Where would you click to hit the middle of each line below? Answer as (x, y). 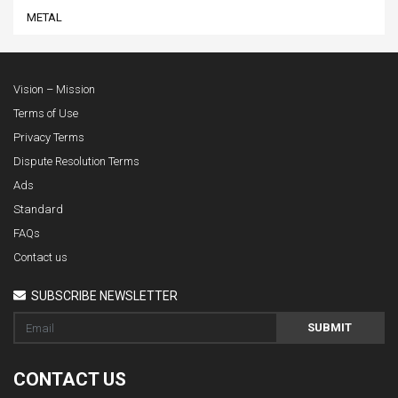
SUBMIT (330, 328)
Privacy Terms (49, 138)
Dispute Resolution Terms (76, 162)
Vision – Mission (54, 90)
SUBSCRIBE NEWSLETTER (103, 296)
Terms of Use (46, 114)
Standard (38, 210)
